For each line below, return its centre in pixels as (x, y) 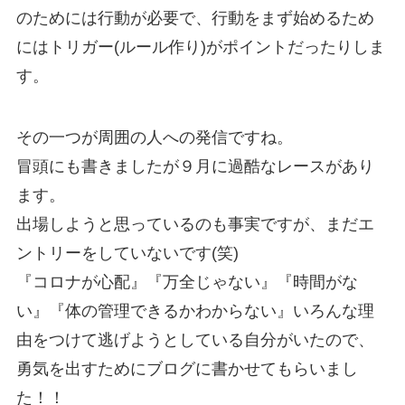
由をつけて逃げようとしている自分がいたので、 (195, 340)
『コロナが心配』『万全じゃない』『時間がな (187, 283)
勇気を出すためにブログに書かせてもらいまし (187, 369)
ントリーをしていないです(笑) (127, 254)
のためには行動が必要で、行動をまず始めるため (195, 19)
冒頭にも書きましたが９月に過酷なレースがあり (195, 167)
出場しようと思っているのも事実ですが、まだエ (195, 225)
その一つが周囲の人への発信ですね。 (154, 138)
